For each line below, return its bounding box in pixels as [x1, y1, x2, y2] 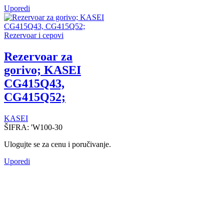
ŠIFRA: [4, 122, 31, 131]
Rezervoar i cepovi [4, 30, 63, 39]
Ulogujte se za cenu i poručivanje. [4, 139, 111, 148]
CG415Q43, [4, 76, 64, 90]
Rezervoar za [4, 49, 72, 63]
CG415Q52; [4, 90, 65, 103]
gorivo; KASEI [4, 63, 81, 76]
